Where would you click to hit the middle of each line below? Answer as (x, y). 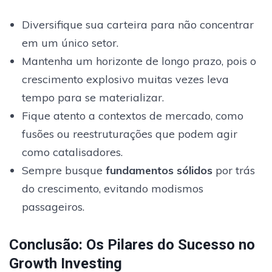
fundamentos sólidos (159, 170)
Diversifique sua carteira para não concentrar (138, 24)
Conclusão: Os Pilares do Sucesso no (132, 244)
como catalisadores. (72, 152)
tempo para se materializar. (93, 97)
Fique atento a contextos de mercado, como (132, 115)
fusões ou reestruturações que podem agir (129, 134)
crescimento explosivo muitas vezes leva (125, 79)
